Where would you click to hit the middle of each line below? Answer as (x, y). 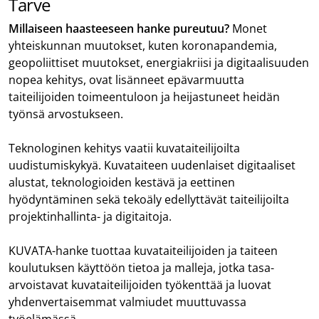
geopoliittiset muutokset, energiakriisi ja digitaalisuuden (159, 62)
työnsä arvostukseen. (69, 114)
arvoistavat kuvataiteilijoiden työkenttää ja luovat (140, 284)
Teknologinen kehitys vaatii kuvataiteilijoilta (124, 148)
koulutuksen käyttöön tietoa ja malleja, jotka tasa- (141, 267)
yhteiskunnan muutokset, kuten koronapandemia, (143, 45)
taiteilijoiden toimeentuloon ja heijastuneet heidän (144, 96)
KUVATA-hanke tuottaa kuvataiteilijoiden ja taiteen (143, 250)
